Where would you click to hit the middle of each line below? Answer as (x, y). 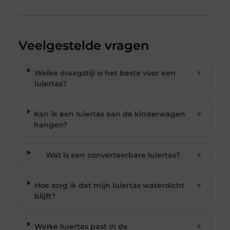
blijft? (45, 196)
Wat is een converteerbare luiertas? (113, 155)
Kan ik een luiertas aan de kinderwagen (110, 114)
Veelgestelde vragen (83, 46)
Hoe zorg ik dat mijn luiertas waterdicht (109, 186)
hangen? (51, 125)
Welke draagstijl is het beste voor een (105, 73)
